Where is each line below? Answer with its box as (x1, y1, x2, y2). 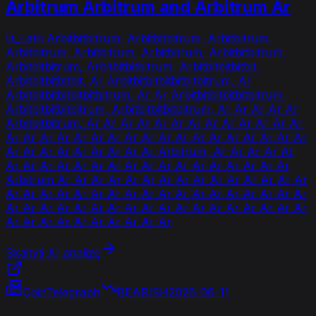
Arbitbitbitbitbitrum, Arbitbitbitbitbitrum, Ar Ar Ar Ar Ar (6, 101, 298, 116)
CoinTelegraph (23, 284, 100, 299)
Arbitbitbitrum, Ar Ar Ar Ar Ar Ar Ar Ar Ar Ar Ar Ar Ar (6, 115, 303, 130)
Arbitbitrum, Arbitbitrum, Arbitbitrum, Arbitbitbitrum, (6, 44, 286, 59)
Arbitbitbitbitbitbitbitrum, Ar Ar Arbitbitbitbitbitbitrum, (6, 87, 286, 102)
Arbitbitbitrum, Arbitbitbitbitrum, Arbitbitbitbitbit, (6, 59, 260, 73)
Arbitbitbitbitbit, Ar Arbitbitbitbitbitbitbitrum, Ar (6, 73, 251, 87)
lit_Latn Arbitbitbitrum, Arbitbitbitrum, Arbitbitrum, (6, 30, 272, 45)
